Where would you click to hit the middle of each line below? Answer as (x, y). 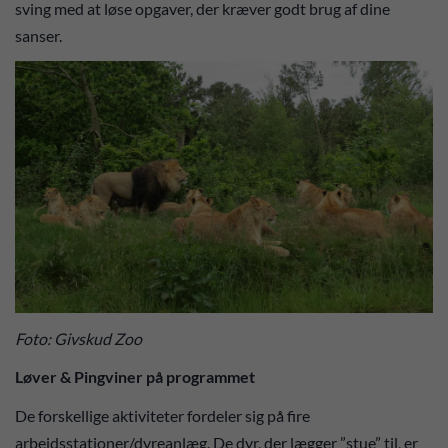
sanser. (38, 35)
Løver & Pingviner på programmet (135, 377)
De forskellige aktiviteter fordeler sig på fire (162, 415)
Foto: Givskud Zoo (78, 338)
